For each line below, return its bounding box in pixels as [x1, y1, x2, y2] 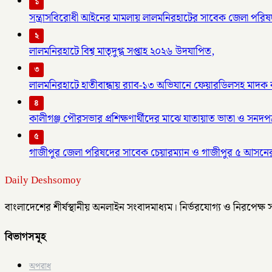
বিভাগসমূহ [5, 229, 46, 244]
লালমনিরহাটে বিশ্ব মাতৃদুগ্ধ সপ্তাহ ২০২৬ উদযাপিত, [29, 43, 214, 61]
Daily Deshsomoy [5, 171, 81, 189]
